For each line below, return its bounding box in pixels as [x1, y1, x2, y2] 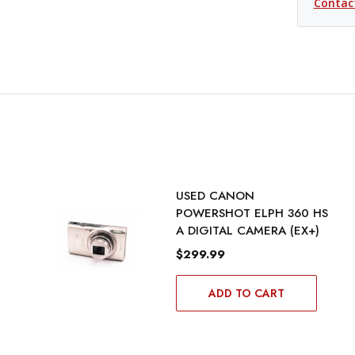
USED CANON [175, 187, 254, 205]
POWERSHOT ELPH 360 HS [175, 204, 328, 223]
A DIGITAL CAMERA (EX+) [175, 222, 319, 240]
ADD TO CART [208, 285, 284, 302]
